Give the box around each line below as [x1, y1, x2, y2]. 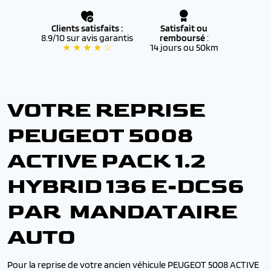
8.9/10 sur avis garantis [41, 32, 133, 44]
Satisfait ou [160, 22, 207, 34]
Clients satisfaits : [51, 22, 123, 34]
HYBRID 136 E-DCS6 [7, 174, 244, 200]
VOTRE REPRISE [7, 97, 205, 123]
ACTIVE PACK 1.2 [7, 148, 204, 174]
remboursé [159, 32, 207, 44]
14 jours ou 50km [149, 42, 218, 53]
